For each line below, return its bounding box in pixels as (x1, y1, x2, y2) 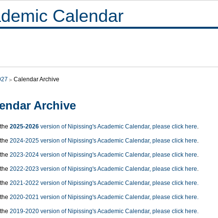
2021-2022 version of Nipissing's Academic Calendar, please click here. (10, 180, 199, 187)
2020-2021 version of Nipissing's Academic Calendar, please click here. (10, 194, 199, 201)
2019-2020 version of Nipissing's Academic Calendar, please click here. (10, 208, 199, 215)
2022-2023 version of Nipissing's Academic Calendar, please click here (10, 165, 197, 173)
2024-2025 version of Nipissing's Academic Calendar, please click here (10, 137, 197, 145)
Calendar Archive (14, 76, 59, 83)
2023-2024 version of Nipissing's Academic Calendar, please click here (10, 151, 197, 159)
